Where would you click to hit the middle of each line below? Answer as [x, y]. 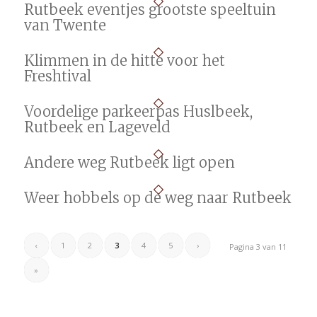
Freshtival [57, 76]
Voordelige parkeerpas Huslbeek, [138, 111]
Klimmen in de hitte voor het [124, 60]
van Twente [65, 25]
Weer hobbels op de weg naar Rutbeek [157, 198]
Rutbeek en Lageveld [97, 127]
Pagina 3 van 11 [258, 247]
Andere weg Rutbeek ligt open [129, 162]
